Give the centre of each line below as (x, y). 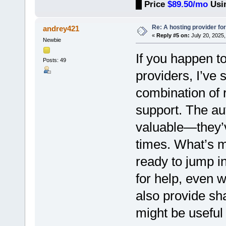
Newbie (52, 40)
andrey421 (61, 28)
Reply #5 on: (173, 35)
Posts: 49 (54, 60)
